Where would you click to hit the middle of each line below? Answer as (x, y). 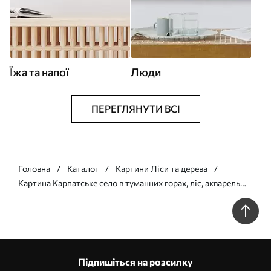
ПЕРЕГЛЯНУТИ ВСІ (135, 109)
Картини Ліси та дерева (162, 169)
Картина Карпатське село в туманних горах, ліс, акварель (129, 183)
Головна (34, 169)
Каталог (83, 169)
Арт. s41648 (41, 198)
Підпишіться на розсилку (135, 262)
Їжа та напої (39, 72)
